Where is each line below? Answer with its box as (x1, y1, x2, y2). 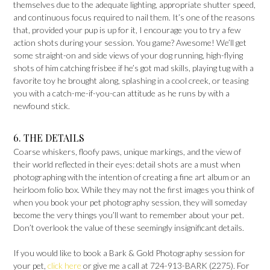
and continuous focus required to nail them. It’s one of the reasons (13, 12, 255, 23)
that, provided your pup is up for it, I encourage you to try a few (13, 25, 240, 36)
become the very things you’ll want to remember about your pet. (13, 210, 244, 221)
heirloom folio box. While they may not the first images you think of (13, 184, 254, 195)
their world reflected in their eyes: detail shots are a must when (13, 159, 240, 170)
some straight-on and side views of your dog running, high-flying (13, 50, 243, 61)
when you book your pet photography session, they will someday (13, 197, 247, 208)
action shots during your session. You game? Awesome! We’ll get (13, 37, 246, 48)
